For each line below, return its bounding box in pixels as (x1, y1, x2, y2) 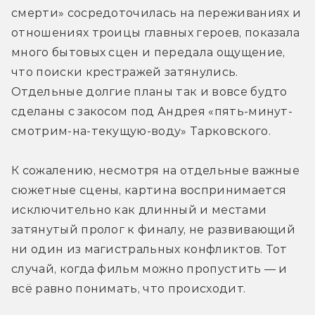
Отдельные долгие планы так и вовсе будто (11, 85, 288, 99)
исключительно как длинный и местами (11, 203, 267, 217)
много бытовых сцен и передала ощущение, (11, 46, 285, 60)
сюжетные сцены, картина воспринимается (11, 184, 287, 198)
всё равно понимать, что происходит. (11, 282, 246, 296)
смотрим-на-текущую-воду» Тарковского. (11, 124, 274, 139)
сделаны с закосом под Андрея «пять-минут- (11, 105, 293, 119)
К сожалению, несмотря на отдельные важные (11, 164, 300, 178)
